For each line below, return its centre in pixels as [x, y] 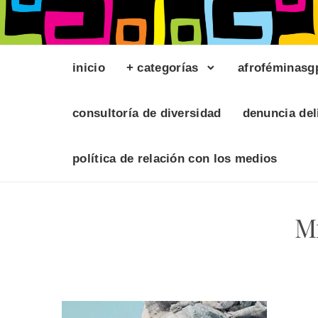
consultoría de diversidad [147, 114]
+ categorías [162, 68]
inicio [89, 68]
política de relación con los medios [175, 159]
